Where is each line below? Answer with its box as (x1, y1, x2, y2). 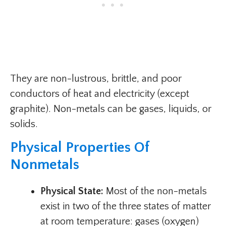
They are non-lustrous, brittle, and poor (10, 73, 182, 85)
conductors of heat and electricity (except (10, 88, 189, 100)
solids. (10, 119, 38, 130)
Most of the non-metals (103, 186, 207, 197)
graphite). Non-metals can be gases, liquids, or (10, 103, 211, 115)
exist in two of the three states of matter (40, 201, 211, 212)
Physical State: (40, 186, 103, 197)
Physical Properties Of (10, 139, 149, 156)
